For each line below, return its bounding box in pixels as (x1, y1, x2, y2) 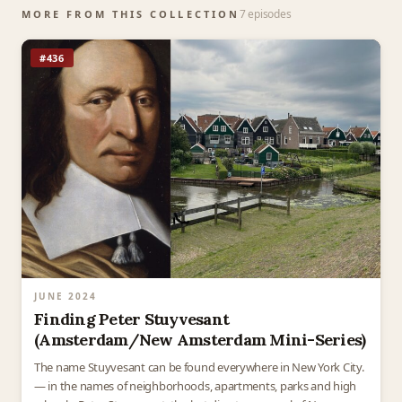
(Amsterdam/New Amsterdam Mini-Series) (34, 329, 366, 351)
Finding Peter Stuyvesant (34, 309, 230, 330)
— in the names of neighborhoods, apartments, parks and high (34, 378, 357, 395)
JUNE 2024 (34, 290, 97, 303)
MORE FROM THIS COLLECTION (22, 6, 240, 21)
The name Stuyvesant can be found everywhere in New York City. (34, 359, 364, 376)
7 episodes (240, 5, 292, 22)
